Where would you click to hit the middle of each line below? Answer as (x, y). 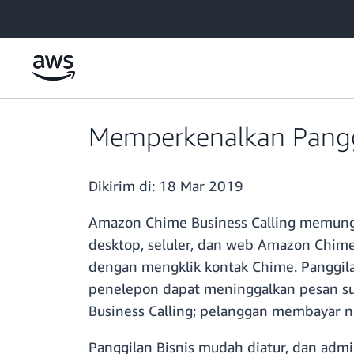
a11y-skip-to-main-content (73, 15)
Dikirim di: (124, 186)
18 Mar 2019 (201, 186)
